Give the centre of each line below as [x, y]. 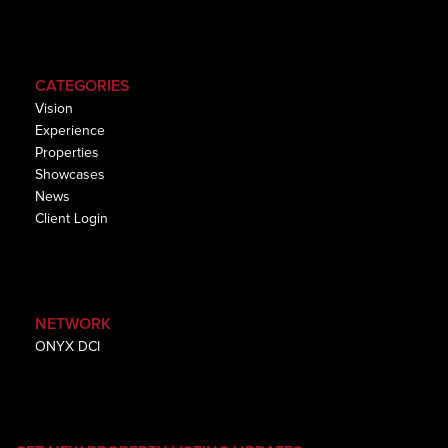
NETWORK [73, 324]
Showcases [70, 175]
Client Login [71, 219]
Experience [70, 131]
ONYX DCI [67, 347]
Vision [54, 109]
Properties [67, 153]
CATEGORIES [82, 86]
